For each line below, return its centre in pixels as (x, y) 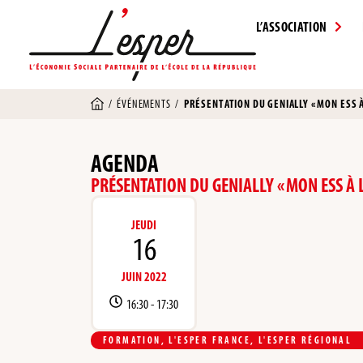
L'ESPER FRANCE (210, 340)
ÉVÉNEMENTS (144, 104)
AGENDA (125, 163)
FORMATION (132, 340)
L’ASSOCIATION (292, 27)
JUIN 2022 (144, 276)
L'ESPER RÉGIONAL (305, 340)
